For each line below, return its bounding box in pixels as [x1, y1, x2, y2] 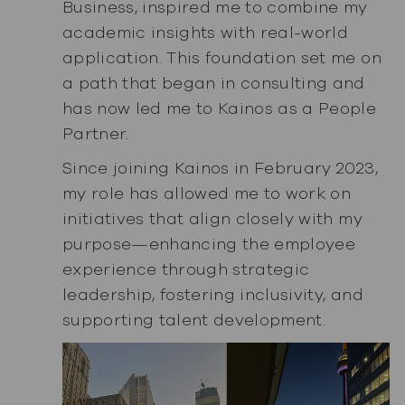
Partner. [61, 122, 129, 145]
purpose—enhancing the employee [61, 233, 356, 256]
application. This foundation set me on [61, 46, 381, 69]
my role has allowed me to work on [61, 183, 352, 205]
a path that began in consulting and [61, 71, 365, 94]
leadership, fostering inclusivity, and [61, 284, 363, 306]
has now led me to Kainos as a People [61, 97, 377, 119]
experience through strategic [61, 259, 310, 281]
